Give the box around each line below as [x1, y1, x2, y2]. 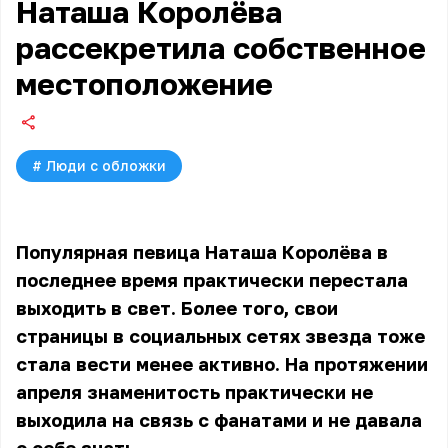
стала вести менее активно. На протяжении [16, 353, 428, 375]
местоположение [16, 66, 273, 102]
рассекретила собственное [16, 30, 426, 66]
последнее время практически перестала [16, 269, 408, 291]
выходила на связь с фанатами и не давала [16, 409, 422, 431]
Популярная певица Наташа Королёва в [16, 241, 388, 263]
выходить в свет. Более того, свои [16, 297, 338, 319]
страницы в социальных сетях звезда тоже [16, 325, 425, 347]
